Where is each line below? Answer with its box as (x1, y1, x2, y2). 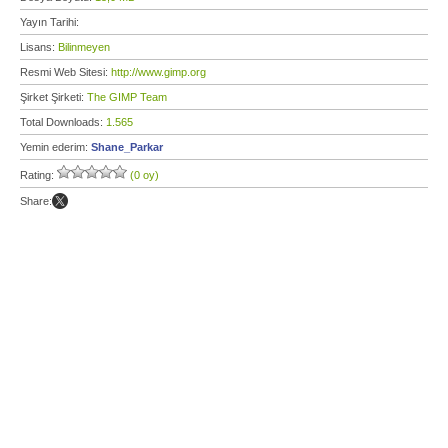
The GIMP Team (87, 91, 167, 103)
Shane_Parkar (91, 141, 163, 153)
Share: (20, 195, 52, 207)
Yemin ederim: (20, 141, 91, 153)
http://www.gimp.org (111, 66, 206, 78)
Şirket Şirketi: (20, 91, 87, 103)
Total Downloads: (20, 116, 106, 128)
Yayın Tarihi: (20, 16, 82, 28)
